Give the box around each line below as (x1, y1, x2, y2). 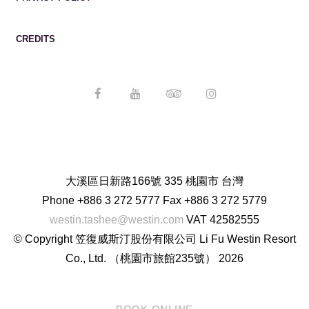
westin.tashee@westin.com (50, 213, 183, 226)
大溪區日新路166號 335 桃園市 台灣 (66, 175, 243, 187)
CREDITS (16, 33, 55, 44)
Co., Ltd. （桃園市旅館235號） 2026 (66, 252, 243, 264)
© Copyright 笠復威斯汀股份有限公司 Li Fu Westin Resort (13, 232, 296, 245)
